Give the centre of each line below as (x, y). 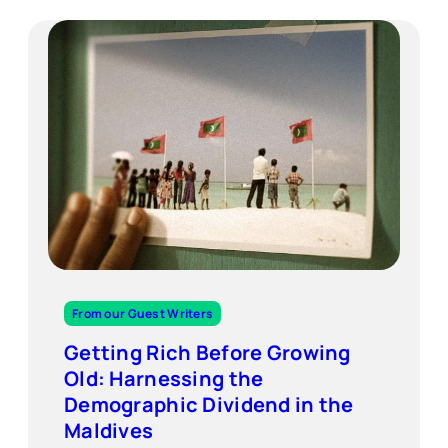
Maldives (109, 431)
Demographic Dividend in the (209, 405)
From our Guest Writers (143, 314)
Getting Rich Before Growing (207, 353)
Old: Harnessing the (164, 379)
